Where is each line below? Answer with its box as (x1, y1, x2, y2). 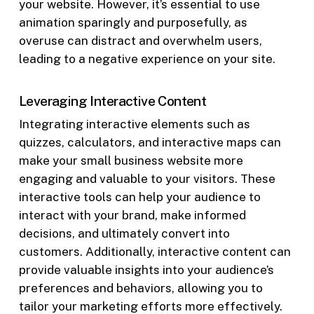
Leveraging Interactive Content (18, 93, 207, 109)
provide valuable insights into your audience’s (18, 263, 274, 278)
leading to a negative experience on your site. (18, 51, 275, 66)
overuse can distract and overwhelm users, (18, 33, 262, 48)
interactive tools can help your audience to (18, 190, 261, 205)
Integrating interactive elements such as (18, 117, 250, 132)
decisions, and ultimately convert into (18, 226, 230, 241)
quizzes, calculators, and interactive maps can (18, 135, 281, 150)
